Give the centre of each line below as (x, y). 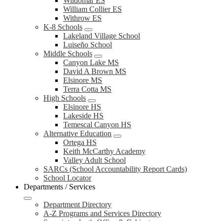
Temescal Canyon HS (97, 125)
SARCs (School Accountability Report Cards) (115, 169)
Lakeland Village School (102, 36)
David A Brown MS (95, 71)
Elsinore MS (83, 80)
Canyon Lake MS (91, 62)
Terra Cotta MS (87, 89)
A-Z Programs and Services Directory (102, 213)
